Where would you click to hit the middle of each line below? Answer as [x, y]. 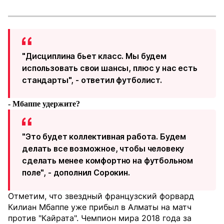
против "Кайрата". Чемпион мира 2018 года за [100, 218]
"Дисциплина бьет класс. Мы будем [94, 56]
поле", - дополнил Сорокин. [76, 172]
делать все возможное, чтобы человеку [103, 148]
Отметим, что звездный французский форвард [101, 196]
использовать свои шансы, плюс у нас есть [110, 68]
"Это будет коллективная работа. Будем [104, 136]
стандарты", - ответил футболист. [92, 80]
